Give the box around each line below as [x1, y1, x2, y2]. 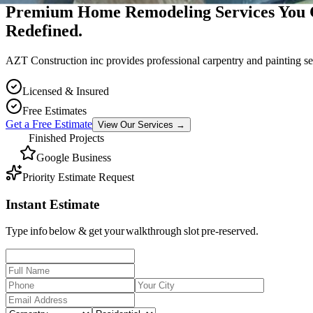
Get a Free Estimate [6, 117, 92, 130]
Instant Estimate [6, 196, 99, 212]
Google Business [36, 151, 111, 163]
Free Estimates [22, 104, 87, 117]
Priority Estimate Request [22, 170, 134, 183]
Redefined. [6, 21, 82, 40]
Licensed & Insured [22, 85, 109, 97]
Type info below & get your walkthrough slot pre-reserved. [6, 225, 259, 238]
